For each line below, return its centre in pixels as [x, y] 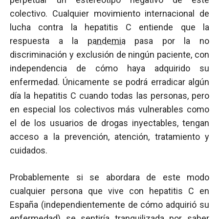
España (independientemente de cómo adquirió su [109, 205]
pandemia [106, 41]
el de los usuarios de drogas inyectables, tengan [109, 123]
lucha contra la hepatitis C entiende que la [109, 27]
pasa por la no [167, 41]
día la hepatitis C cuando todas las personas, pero [109, 96]
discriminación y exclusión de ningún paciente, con [109, 55]
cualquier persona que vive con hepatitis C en [109, 191]
